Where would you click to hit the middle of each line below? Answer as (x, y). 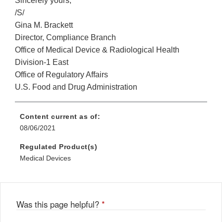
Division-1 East (42, 62)
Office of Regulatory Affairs (61, 75)
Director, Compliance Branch (65, 38)
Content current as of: (60, 117)
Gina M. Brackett (44, 25)
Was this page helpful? (59, 204)
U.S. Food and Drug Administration (76, 87)
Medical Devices (45, 158)
